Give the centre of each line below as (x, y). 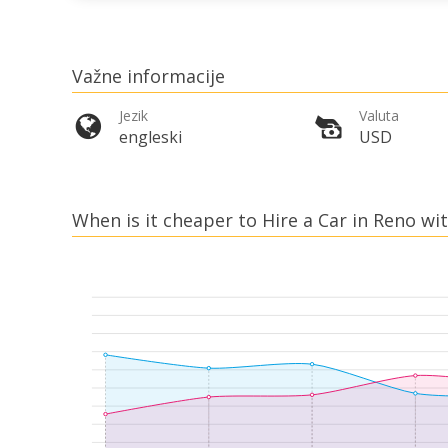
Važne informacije (148, 76)
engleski (150, 137)
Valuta (379, 116)
